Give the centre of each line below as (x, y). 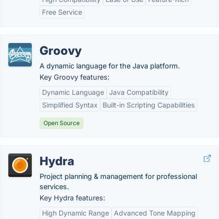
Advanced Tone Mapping (155, 213)
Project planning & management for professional (118, 176)
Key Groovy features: (75, 77)
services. (54, 186)
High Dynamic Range (76, 213)
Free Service (62, 12)
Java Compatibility (139, 92)
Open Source (62, 123)
